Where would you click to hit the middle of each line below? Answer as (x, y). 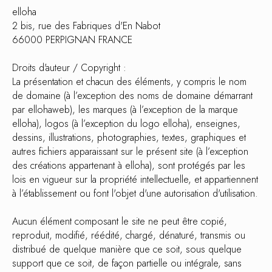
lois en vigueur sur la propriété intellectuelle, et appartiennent (135, 179)
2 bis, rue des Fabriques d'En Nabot (86, 26)
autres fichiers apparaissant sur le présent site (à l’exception (130, 151)
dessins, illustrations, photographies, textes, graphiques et (129, 138)
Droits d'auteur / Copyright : (69, 68)
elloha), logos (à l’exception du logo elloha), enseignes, (126, 124)
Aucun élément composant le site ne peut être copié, (120, 221)
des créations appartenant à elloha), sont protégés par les (129, 165)
